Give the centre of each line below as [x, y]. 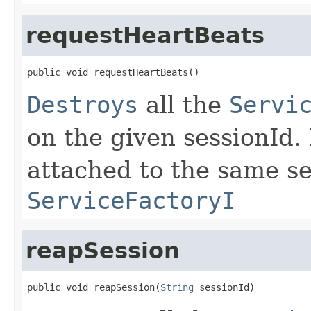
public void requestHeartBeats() [113, 72]
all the [184, 104]
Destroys [83, 104]
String [177, 287]
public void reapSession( [94, 287]
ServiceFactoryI [131, 200]
